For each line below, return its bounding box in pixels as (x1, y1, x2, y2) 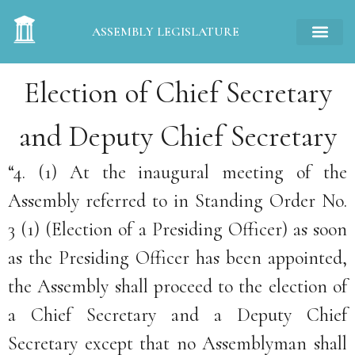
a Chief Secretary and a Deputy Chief (8, 303, 347, 326)
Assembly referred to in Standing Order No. (8, 189, 347, 212)
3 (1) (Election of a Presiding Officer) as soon (8, 218, 347, 241)
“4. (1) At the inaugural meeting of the (8, 161, 347, 184)
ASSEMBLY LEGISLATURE (91, 24, 239, 40)
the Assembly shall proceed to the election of (8, 275, 347, 298)
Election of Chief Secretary (23, 75, 332, 111)
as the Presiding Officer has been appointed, (8, 246, 347, 269)
